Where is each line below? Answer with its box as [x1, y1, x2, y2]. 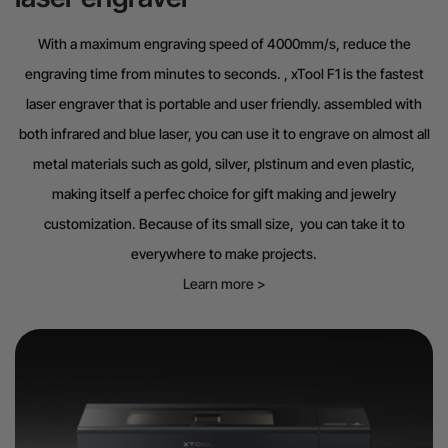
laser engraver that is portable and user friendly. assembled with [26, 94, 422, 112]
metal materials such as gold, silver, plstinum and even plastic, [33, 154, 415, 172]
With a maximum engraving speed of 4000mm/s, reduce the [37, 34, 411, 52]
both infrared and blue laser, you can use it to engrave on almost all [18, 124, 430, 142]
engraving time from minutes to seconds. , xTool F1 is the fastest [24, 64, 424, 82]
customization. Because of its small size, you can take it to [43, 214, 405, 232]
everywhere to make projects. [131, 244, 317, 262]
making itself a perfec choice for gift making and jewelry [52, 184, 396, 202]
